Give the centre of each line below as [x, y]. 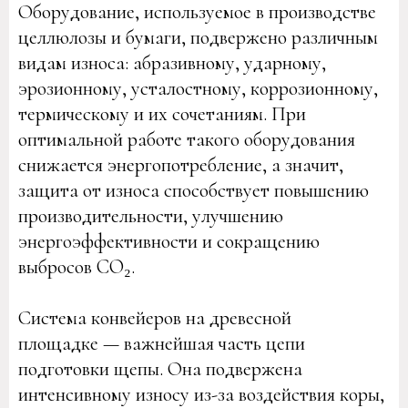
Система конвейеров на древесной [155, 318]
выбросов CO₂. [76, 267]
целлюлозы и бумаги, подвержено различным [198, 37]
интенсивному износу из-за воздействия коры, [201, 394]
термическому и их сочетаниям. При [162, 114]
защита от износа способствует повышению [194, 190]
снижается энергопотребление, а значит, [181, 165]
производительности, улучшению [151, 216]
